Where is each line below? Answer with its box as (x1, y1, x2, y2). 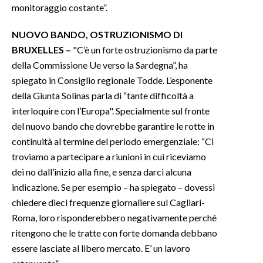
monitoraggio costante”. (12, 1, 109, 13)
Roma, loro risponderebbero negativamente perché (12, 211, 217, 223)
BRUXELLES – (12, 43, 71, 55)
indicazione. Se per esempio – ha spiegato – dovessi (12, 181, 215, 193)
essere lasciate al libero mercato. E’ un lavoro (12, 242, 190, 254)
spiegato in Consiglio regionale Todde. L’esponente (12, 74, 213, 86)
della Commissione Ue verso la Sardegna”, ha (12, 59, 188, 70)
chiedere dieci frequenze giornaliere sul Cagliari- (12, 196, 205, 208)
